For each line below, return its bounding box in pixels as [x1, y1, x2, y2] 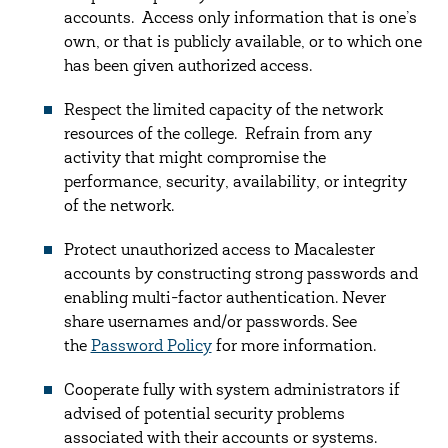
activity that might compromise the [63, 151, 326, 167]
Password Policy [90, 339, 212, 355]
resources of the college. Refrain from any [63, 127, 372, 143]
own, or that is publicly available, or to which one [63, 35, 422, 51]
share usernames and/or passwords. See [63, 315, 357, 331]
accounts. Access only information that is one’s [63, 11, 417, 27]
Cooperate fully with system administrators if [63, 383, 400, 399]
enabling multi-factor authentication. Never [63, 291, 386, 307]
